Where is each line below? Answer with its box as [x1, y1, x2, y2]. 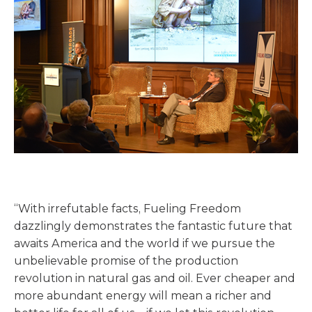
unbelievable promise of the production [14, 254, 238, 268]
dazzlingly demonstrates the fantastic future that [14, 219, 292, 233]
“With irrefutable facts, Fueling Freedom [14, 202, 241, 216]
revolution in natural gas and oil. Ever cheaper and [14, 272, 295, 286]
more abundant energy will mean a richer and [14, 289, 272, 303]
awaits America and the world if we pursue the [14, 237, 275, 251]
